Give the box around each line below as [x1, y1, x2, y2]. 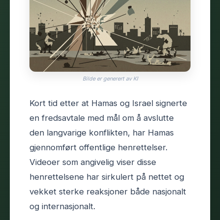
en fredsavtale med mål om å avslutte [29, 112, 174, 123]
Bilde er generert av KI [82, 75, 138, 82]
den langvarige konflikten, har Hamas [29, 127, 174, 137]
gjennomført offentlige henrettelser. [29, 142, 167, 152]
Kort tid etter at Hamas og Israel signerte [29, 98, 187, 108]
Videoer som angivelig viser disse [29, 157, 156, 167]
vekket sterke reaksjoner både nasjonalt [29, 186, 186, 196]
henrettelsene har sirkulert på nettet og [29, 171, 184, 182]
